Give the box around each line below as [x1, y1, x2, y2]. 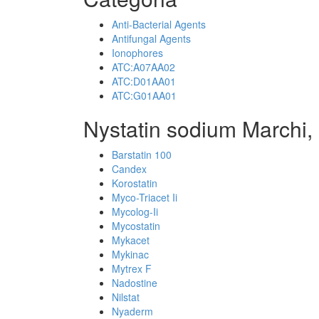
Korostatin [112, 176, 157, 190]
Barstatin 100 [112, 147, 172, 162]
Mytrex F [112, 261, 152, 276]
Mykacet [112, 233, 150, 247]
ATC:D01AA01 [112, 74, 176, 88]
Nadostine [112, 276, 157, 290]
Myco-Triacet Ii [112, 190, 177, 204]
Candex [112, 162, 147, 176]
